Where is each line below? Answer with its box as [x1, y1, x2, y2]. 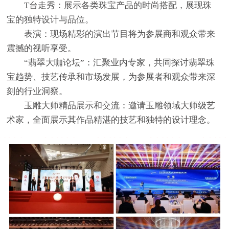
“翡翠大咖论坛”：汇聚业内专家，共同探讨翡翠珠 [24, 57, 215, 67]
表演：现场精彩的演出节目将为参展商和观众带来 [24, 29, 216, 39]
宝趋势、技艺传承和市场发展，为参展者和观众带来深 [7, 72, 216, 82]
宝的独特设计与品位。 [7, 14, 94, 25]
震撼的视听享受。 [7, 43, 77, 53]
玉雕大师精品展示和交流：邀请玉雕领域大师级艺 [24, 100, 216, 110]
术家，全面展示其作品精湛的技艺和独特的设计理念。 [7, 114, 216, 125]
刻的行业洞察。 [7, 86, 68, 96]
